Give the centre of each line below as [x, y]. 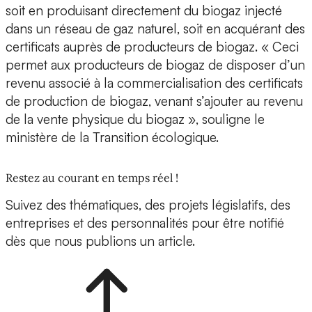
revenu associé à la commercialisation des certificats [154, 83]
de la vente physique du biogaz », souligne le [135, 119]
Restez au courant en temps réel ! [92, 178]
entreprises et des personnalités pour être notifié [145, 223]
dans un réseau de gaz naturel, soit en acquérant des [155, 29]
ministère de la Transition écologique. [112, 138]
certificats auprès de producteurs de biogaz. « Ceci [152, 47]
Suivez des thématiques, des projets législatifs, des [148, 205]
